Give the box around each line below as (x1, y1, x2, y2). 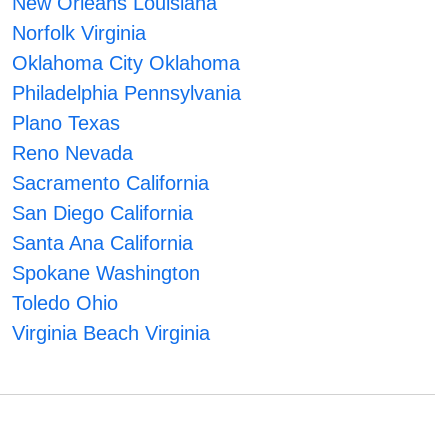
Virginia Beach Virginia (11, 322, 210, 345)
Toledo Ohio (11, 292, 118, 315)
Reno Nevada (11, 142, 133, 165)
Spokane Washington (11, 262, 200, 285)
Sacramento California (11, 172, 209, 195)
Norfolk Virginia (11, 22, 146, 45)
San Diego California (11, 202, 193, 225)
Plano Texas (11, 112, 120, 135)
